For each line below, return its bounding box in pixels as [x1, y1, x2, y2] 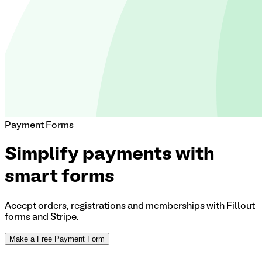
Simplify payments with [5, 147, 215, 164]
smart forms [5, 169, 115, 186]
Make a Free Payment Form [9, 234, 105, 243]
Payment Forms [5, 122, 74, 130]
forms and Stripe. [5, 213, 79, 222]
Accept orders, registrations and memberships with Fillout [5, 202, 255, 211]
